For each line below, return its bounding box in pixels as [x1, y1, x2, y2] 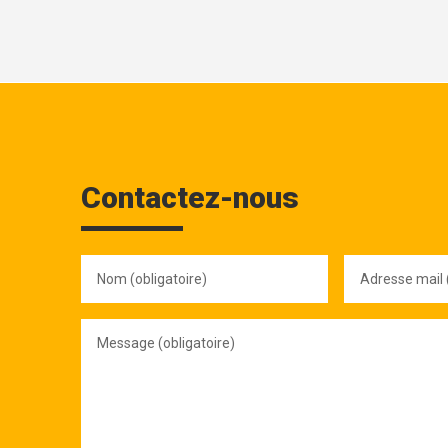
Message [81, 318, 144, 336]
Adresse [344, 254, 402, 272]
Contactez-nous [80, 179, 299, 215]
